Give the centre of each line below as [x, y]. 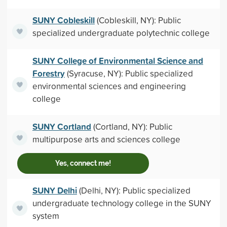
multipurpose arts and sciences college [106, 139]
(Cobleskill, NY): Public [138, 20]
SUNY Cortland [62, 126]
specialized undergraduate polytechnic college [121, 33]
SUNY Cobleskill [63, 20]
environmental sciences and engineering [109, 86]
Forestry [48, 73]
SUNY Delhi [54, 190]
